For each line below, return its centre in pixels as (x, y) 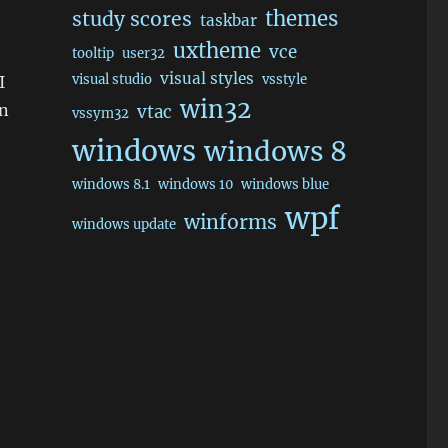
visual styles (206, 78)
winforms (230, 222)
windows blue (284, 184)
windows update (123, 224)
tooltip (92, 53)
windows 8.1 (110, 184)
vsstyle (284, 79)
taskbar (228, 20)
